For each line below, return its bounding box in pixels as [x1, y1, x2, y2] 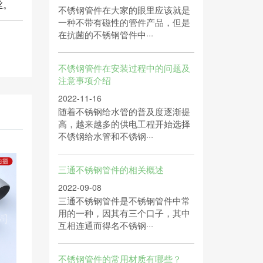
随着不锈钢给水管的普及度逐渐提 [58, 105, 190, 117]
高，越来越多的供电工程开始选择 [58, 117, 190, 130]
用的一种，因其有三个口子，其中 [58, 207, 190, 219]
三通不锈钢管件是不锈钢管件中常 [58, 194, 190, 207]
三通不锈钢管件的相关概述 [58, 163, 164, 176]
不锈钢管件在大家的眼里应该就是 [58, 4, 190, 16]
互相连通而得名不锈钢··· [58, 219, 153, 231]
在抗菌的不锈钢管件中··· [58, 28, 153, 41]
